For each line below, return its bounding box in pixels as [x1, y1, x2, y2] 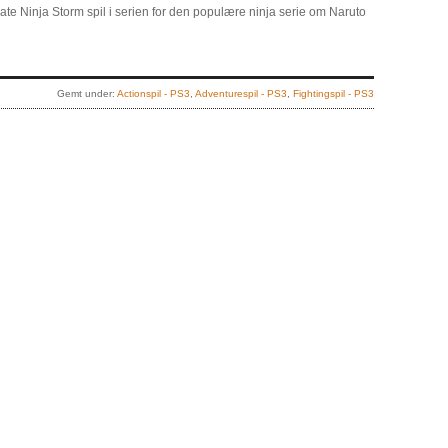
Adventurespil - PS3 [195, 88, 287, 99]
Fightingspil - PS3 [293, 88, 374, 99]
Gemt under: [57, 88, 117, 99]
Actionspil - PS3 [117, 88, 190, 99]
